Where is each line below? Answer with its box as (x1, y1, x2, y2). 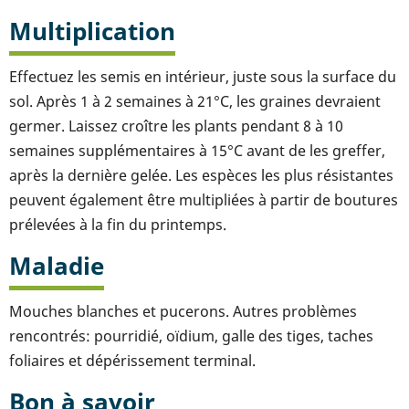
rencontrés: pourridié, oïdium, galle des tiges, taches (9, 325, 373, 346)
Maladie (9, 249, 104, 282)
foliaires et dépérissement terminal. (9, 350, 256, 371)
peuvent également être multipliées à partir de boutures (9, 189, 398, 210)
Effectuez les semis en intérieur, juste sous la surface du (9, 66, 396, 87)
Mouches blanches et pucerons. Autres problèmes (9, 300, 357, 321)
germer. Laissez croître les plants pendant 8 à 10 (9, 115, 343, 136)
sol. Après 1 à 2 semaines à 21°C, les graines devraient (9, 90, 381, 111)
